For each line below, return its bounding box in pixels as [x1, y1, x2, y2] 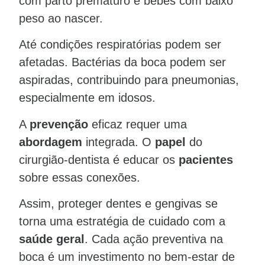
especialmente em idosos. [19, 91, 156, 105]
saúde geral [19, 232, 85, 245]
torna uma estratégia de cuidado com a [19, 214, 225, 228]
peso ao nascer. [19, 11, 103, 25]
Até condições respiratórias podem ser [19, 38, 221, 51]
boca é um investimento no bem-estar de [19, 250, 235, 263]
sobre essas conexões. [19, 170, 140, 184]
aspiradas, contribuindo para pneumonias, [19, 73, 239, 87]
